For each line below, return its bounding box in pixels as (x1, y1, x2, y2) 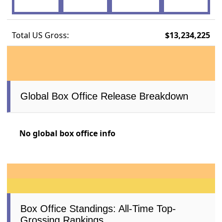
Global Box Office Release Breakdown (20, 90, 189, 102)
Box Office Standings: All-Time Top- (20, 203, 176, 214)
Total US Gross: (12, 29, 69, 41)
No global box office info (19, 127, 116, 139)
